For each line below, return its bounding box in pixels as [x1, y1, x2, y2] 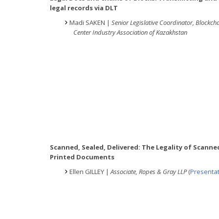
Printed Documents [50, 153, 114, 162]
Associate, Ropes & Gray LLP [110, 167, 188, 176]
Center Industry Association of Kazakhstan [73, 28, 187, 37]
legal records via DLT [50, 3, 118, 13]
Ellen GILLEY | [69, 167, 110, 176]
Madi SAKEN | [69, 18, 111, 27]
